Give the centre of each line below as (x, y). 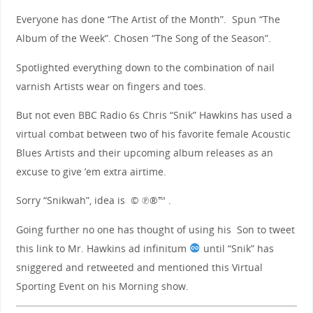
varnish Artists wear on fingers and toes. (111, 86)
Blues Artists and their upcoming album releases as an (144, 152)
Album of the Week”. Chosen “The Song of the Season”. (143, 38)
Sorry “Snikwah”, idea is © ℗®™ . (93, 201)
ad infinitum (159, 248)
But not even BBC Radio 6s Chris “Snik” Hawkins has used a (154, 115)
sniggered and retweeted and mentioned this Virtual (139, 267)
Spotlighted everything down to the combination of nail (145, 67)
